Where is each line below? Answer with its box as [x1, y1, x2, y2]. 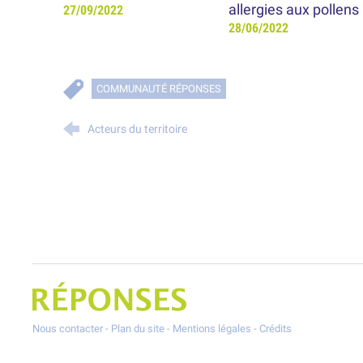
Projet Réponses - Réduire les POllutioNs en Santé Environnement [32, 284, 332, 297]
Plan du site [111, 322, 165, 335]
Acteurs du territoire [88, 122, 188, 137]
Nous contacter [32, 322, 104, 335]
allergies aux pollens [228, 2, 359, 19]
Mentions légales [173, 322, 252, 335]
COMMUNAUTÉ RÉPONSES [96, 83, 222, 96]
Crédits [259, 322, 293, 335]
